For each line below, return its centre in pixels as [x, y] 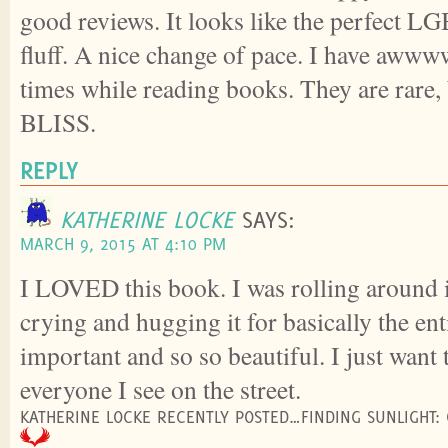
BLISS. [58, 122]
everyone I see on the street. [160, 389]
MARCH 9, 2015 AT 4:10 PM [123, 244]
